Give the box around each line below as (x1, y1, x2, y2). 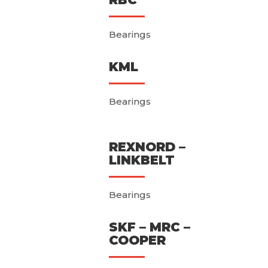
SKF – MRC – (108, 220, 190, 235)
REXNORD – (108, 139, 185, 155)
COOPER (108, 233, 166, 248)
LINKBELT (108, 153, 175, 168)
